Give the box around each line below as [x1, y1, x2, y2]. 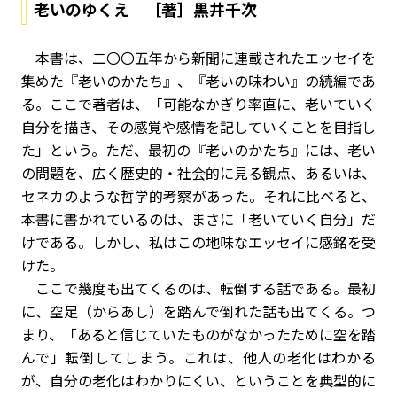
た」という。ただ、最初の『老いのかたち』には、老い [21, 139, 376, 160]
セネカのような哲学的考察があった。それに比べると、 [21, 185, 376, 206]
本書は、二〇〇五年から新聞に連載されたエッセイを [21, 47, 376, 68]
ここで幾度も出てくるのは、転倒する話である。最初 [21, 277, 376, 299]
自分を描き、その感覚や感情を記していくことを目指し [21, 116, 376, 137]
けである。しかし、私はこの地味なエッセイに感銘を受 [21, 231, 376, 253]
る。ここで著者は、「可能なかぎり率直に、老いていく [21, 93, 376, 114]
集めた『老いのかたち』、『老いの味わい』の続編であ [21, 70, 376, 91]
